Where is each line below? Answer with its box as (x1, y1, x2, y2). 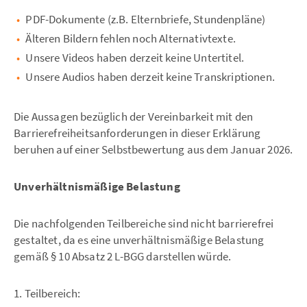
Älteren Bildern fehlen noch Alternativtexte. (25, 31, 236, 47)
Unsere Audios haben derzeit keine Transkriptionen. (25, 69, 275, 85)
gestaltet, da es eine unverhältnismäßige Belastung (14, 232, 265, 248)
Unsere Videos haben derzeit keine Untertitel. (25, 50, 245, 66)
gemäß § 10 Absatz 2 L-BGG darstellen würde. (14, 249, 232, 265)
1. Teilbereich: (14, 286, 81, 302)
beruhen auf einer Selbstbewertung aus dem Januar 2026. (14, 142, 293, 158)
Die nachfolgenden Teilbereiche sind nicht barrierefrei (14, 216, 274, 232)
